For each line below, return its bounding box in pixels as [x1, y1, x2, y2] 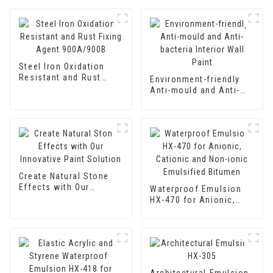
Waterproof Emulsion [149, 183, 242, 194]
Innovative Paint [18, 193, 89, 203]
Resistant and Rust [18, 72, 101, 82]
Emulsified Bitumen [149, 216, 233, 227]
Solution [18, 204, 56, 214]
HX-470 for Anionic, [149, 194, 236, 205]
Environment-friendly [149, 74, 240, 84]
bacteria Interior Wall [149, 96, 241, 106]
